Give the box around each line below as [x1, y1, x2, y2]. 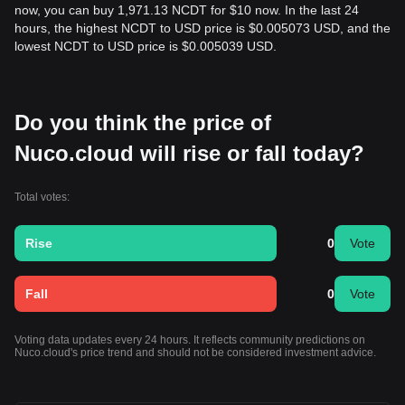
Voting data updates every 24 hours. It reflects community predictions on [14, 334, 365, 346]
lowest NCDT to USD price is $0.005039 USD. [14, 39, 277, 53]
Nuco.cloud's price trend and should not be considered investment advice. [14, 346, 376, 359]
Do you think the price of [14, 110, 271, 135]
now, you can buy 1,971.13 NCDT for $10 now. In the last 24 [14, 3, 359, 17]
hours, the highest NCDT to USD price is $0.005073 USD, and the [14, 21, 391, 35]
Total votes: [14, 191, 70, 203]
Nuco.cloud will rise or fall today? [14, 141, 364, 165]
